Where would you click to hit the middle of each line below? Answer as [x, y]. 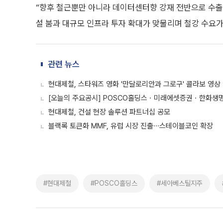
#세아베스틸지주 [180, 183]
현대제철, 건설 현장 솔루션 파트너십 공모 [109, 112]
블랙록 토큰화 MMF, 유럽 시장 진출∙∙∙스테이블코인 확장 [131, 126]
